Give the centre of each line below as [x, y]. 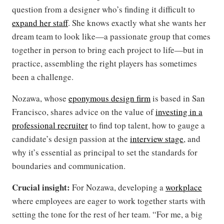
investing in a [179, 112]
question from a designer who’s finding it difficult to [103, 9]
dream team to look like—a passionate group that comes [111, 36]
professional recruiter [50, 125]
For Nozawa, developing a [118, 187]
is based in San [178, 98]
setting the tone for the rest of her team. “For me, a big [107, 214]
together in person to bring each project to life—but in [108, 50]
